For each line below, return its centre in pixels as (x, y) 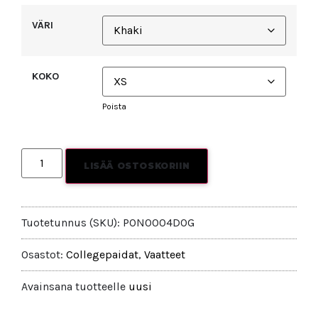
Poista (114, 106)
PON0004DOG (159, 222)
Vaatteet (165, 254)
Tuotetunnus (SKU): (72, 222)
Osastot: (44, 254)
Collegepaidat (102, 254)
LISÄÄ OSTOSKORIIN (137, 165)
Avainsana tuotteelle (75, 286)
